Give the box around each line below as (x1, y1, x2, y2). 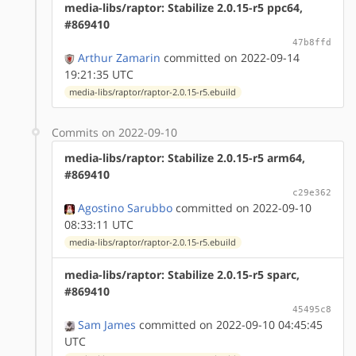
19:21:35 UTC (64, 66, 133, 82)
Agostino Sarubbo (78, 199, 172, 215)
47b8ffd (292, 36, 331, 48)
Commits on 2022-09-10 (52, 124, 177, 140)
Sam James (78, 316, 136, 332)
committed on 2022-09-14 (161, 49, 300, 65)
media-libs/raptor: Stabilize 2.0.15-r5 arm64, (64, 149, 305, 165)
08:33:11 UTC (64, 216, 133, 232)
